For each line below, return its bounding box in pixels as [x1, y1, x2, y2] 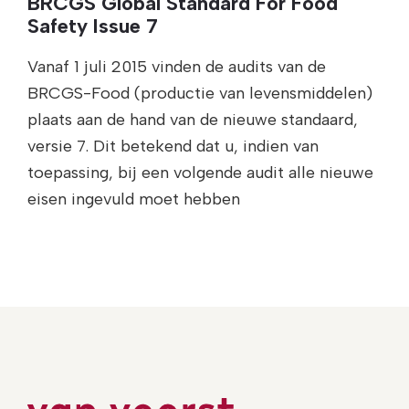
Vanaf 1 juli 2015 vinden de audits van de [27, 56, 326, 77]
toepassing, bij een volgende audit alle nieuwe [27, 162, 373, 183]
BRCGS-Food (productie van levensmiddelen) [27, 82, 372, 103]
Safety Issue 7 [27, 13, 158, 38]
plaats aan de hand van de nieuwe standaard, [27, 109, 358, 130]
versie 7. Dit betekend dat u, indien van [27, 135, 319, 156]
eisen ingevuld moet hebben [27, 188, 240, 209]
